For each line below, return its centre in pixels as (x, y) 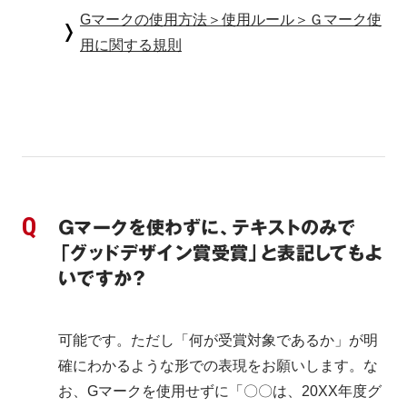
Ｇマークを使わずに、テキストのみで (207, 228)
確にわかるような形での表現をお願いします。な (218, 366)
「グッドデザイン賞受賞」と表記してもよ (221, 253)
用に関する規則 (131, 45)
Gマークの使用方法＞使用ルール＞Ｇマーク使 (231, 20)
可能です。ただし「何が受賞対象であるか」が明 (218, 340)
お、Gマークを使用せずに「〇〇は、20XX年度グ (220, 391)
